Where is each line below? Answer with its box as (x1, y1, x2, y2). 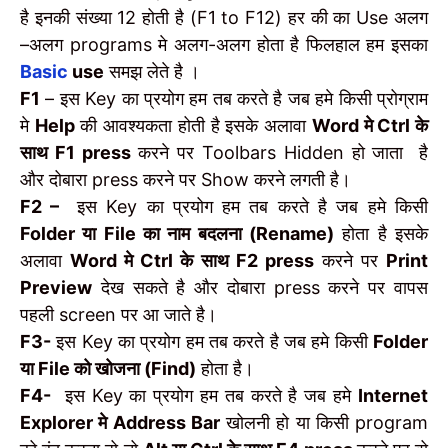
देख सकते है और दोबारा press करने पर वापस (92, 277, 428, 299)
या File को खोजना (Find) (20, 358, 196, 380)
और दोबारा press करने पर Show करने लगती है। (20, 169, 351, 191)
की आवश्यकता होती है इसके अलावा (74, 115, 312, 137)
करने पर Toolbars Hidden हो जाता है (130, 142, 429, 164)
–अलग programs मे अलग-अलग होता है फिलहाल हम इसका (20, 34, 428, 56)
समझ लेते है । (104, 61, 200, 83)
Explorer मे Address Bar (20, 412, 220, 434)
